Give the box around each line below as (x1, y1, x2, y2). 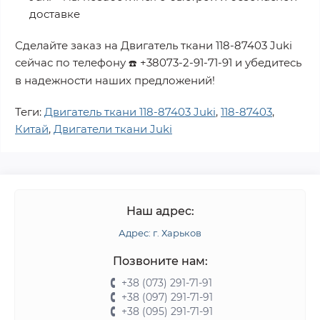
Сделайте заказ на (15, 39, 121, 52)
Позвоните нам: (112, 254, 208, 268)
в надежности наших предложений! (15, 74, 215, 87)
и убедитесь (232, 56, 301, 69)
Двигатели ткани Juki (54, 122, 172, 136)
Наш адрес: (126, 204, 194, 218)
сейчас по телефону (15, 56, 129, 69)
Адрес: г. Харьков (119, 227, 201, 239)
